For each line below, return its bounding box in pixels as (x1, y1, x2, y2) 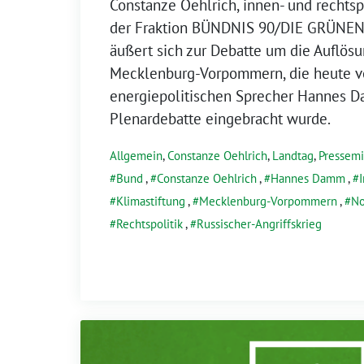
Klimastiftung (116, 193, 185, 209)
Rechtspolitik (116, 215, 183, 232)
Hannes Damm (271, 170, 345, 186)
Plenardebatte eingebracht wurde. (110, 108, 331, 128)
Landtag (272, 147, 314, 163)
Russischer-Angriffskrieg (197, 215, 322, 232)
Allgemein (110, 147, 162, 163)
